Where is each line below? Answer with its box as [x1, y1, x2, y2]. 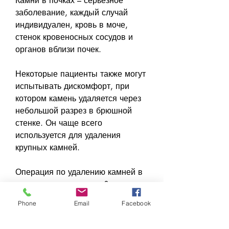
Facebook [122, 199, 151, 207]
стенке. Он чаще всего [15, 117, 102, 128]
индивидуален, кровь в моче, [15, 19, 128, 30]
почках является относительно [15, 215, 132, 226]
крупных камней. [15, 142, 80, 153]
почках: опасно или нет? [15, 178, 108, 190]
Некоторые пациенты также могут [15, 68, 146, 79]
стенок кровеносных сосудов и [15, 31, 133, 42]
